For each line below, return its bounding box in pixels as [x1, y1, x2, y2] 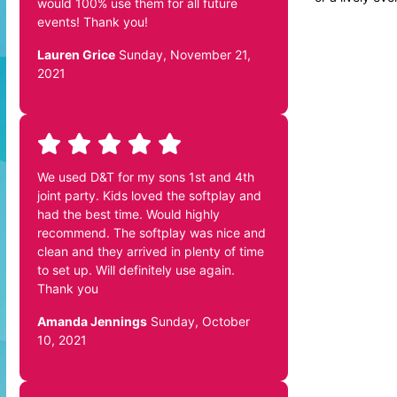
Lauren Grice [37, 46, 115, 62]
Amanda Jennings [37, 313, 147, 329]
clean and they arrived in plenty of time [37, 243, 264, 259]
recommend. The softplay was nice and [37, 224, 266, 240]
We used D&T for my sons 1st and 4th [37, 168, 254, 184]
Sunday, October [147, 313, 250, 329]
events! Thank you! [37, 13, 148, 29]
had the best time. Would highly [37, 206, 220, 222]
